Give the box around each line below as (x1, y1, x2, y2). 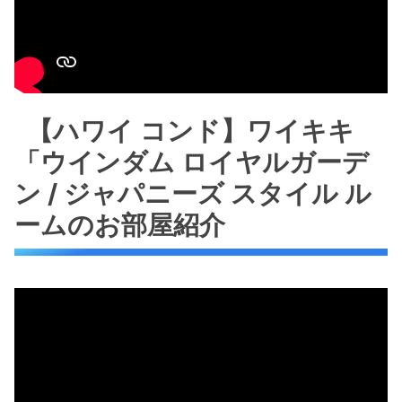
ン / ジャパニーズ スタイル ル (14, 178, 371, 210)
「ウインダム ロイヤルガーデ (14, 146, 369, 179)
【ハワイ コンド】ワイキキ (27, 115, 355, 147)
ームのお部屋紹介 (14, 209, 225, 241)
